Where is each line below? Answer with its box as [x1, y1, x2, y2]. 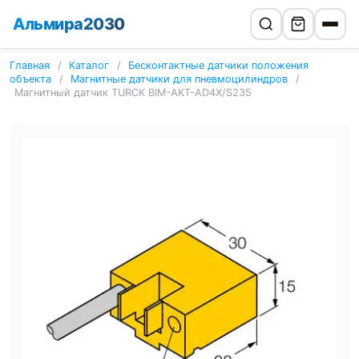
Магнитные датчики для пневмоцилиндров [71, 73, 288, 85]
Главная [10, 59, 50, 71]
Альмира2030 [13, 14, 125, 34]
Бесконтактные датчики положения [128, 59, 309, 71]
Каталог [69, 59, 110, 71]
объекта [10, 73, 51, 85]
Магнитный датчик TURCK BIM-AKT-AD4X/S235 [14, 87, 252, 99]
